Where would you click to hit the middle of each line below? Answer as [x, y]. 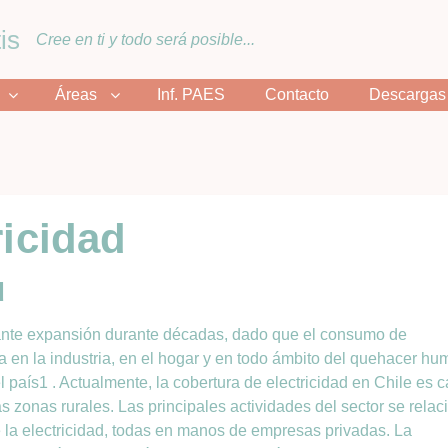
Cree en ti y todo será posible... [145, 39]
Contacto [297, 94]
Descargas [407, 94]
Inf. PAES [191, 94]
